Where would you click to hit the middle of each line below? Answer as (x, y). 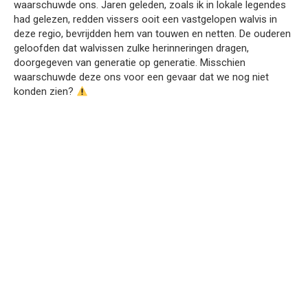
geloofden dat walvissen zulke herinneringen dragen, (131, 48)
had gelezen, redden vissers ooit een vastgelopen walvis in (145, 20)
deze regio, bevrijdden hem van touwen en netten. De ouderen (152, 34)
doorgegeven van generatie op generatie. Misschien (130, 63)
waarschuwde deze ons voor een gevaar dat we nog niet (141, 77)
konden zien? (45, 92)
